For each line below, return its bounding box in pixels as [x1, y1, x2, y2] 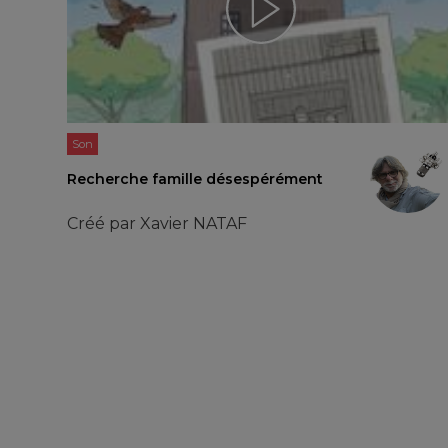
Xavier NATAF [140, 214, 248, 234]
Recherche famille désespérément [67, 170, 324, 189]
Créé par [67, 214, 141, 234]
